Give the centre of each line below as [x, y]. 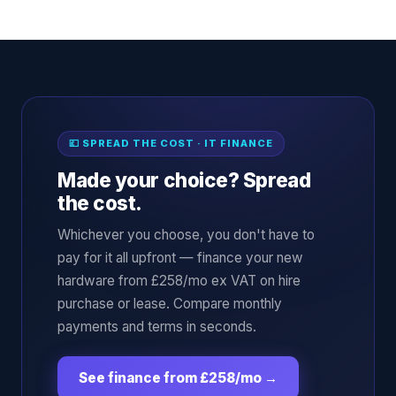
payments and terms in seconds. [157, 326]
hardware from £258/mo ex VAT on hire [179, 280]
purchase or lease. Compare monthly [170, 303]
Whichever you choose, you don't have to [186, 234]
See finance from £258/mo [170, 377]
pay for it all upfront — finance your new [180, 257]
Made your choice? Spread [184, 179]
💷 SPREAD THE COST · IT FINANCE [171, 143]
